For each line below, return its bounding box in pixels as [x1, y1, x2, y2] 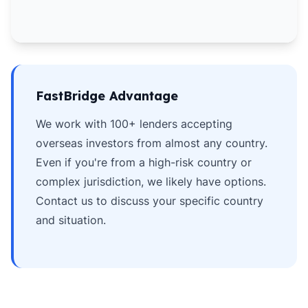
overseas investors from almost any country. [36, 136, 267, 150]
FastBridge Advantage [36, 88, 178, 104]
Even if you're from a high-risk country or [36, 155, 252, 169]
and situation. [36, 213, 106, 227]
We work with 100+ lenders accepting [36, 117, 232, 131]
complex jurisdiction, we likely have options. [36, 175, 266, 188]
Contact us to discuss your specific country [36, 194, 263, 208]
